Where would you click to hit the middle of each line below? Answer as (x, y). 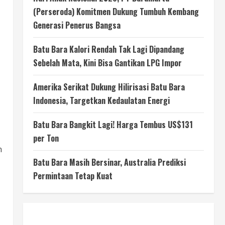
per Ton (46, 138)
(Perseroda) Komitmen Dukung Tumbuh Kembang (116, 12)
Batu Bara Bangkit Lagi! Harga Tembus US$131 (113, 125)
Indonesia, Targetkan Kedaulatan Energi (101, 100)
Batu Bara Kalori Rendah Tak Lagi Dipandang (109, 49)
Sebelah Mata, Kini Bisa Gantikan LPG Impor (107, 63)
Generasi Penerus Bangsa (77, 25)
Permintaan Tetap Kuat (73, 176)
